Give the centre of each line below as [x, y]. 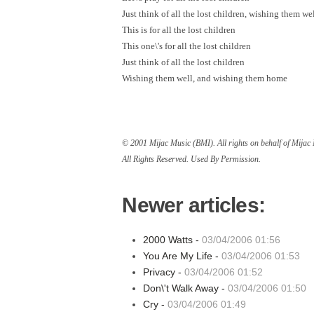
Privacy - [164, 272]
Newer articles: [194, 205]
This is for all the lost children [179, 30]
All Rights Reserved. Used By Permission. [192, 159]
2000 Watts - [173, 240]
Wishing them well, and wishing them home [205, 78]
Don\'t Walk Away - [186, 288]
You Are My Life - [183, 256]
